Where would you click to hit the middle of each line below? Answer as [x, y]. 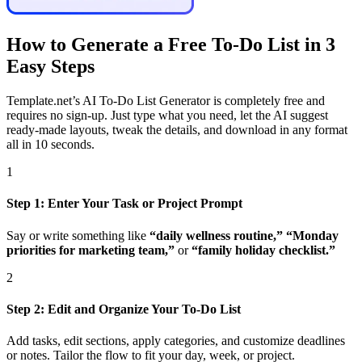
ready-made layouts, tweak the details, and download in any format [177, 130]
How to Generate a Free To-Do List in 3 [171, 45]
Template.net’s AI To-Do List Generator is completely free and [166, 101]
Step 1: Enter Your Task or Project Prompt [124, 204]
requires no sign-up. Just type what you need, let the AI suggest [167, 116]
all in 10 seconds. [51, 145]
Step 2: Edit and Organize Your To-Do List [124, 309]
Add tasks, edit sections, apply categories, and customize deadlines [176, 341]
